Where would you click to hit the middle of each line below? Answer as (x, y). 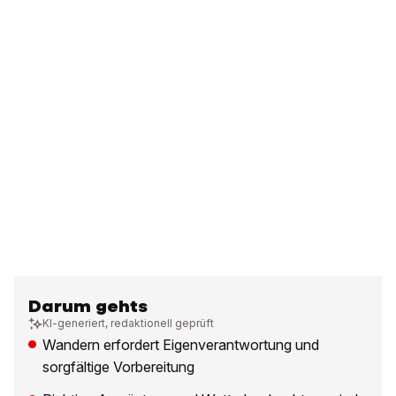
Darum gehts (88, 306)
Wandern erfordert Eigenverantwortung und (181, 345)
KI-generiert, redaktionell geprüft (128, 323)
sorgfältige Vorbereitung (118, 367)
